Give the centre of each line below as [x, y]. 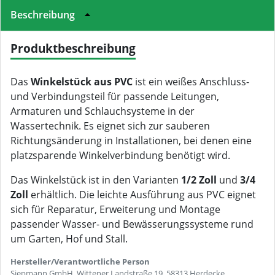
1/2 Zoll [199, 180]
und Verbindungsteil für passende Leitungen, [115, 96]
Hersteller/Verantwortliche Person [80, 261]
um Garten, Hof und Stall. [69, 239]
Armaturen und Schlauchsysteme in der [103, 111]
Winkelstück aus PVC [82, 82]
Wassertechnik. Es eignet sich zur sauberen [110, 126]
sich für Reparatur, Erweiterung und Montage [115, 209]
